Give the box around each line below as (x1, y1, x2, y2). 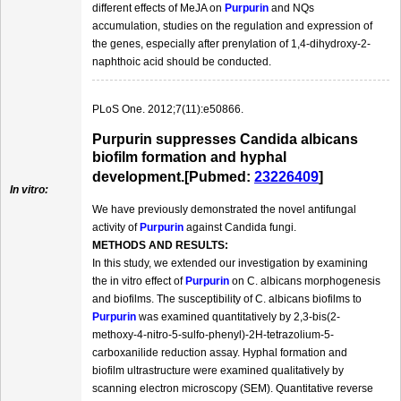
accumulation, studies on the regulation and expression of (92, 20, 372, 33)
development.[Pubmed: (92, 169, 254, 185)
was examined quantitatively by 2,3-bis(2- (136, 311, 340, 324)
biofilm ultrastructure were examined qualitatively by (92, 364, 344, 378)
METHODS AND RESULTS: (92, 239, 228, 252)
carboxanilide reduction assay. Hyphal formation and (92, 346, 347, 360)
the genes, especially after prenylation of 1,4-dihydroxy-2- (92, 38, 371, 51)
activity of (92, 221, 140, 235)
